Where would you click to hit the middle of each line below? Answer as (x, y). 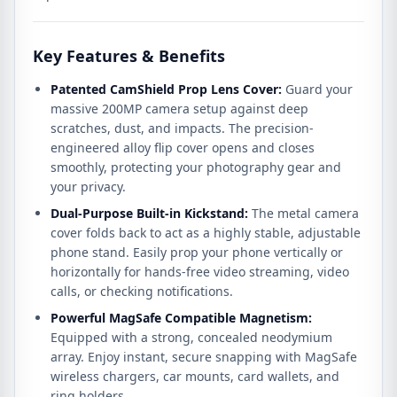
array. (67, 357)
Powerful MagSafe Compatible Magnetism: (181, 318)
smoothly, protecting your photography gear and (196, 167)
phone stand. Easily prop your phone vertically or (197, 252)
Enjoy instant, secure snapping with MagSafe (221, 357)
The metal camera (304, 213)
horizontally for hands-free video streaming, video (200, 272)
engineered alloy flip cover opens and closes (183, 148)
